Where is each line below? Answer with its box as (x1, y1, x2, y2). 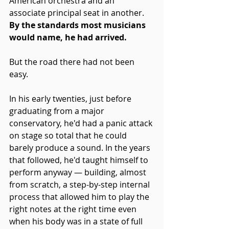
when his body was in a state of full (9, 215, 145, 227)
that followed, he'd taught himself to (9, 154, 150, 166)
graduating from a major (9, 105, 106, 117)
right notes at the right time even (9, 203, 139, 215)
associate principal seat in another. (9, 7, 146, 18)
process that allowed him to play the (9, 191, 151, 202)
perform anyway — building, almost (9, 166, 148, 178)
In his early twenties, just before (9, 93, 133, 104)
